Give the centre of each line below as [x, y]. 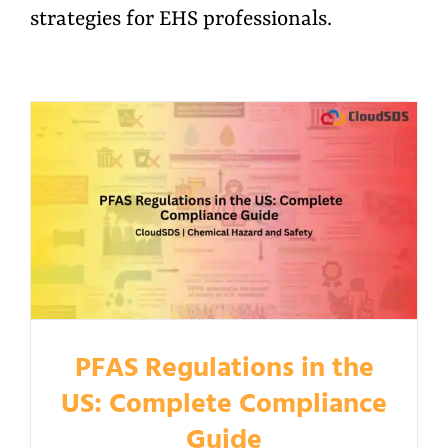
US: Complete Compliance [224, 404]
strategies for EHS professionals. [181, 20]
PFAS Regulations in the [224, 368]
